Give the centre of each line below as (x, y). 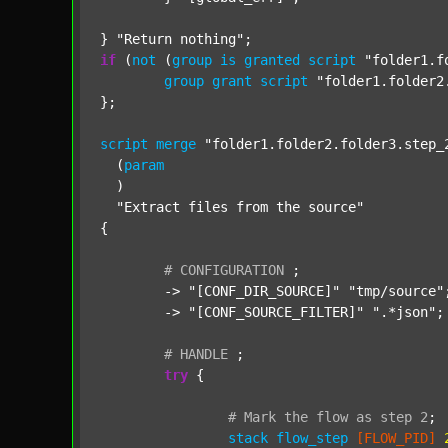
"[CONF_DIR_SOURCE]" (264, 291)
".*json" (404, 312)
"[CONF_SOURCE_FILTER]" (276, 312)
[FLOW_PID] (396, 438)
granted (272, 60)
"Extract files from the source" (240, 207)
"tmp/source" (396, 291)
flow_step (312, 438)
